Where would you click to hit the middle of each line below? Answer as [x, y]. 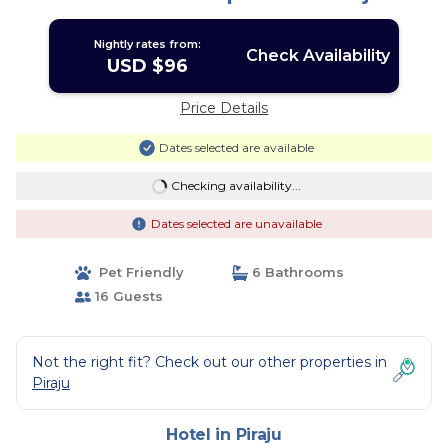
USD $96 [148, 66]
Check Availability [317, 55]
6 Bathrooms [296, 272]
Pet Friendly [137, 272]
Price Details [224, 108]
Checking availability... [235, 185]
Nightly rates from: [148, 44]
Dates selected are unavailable [236, 223]
